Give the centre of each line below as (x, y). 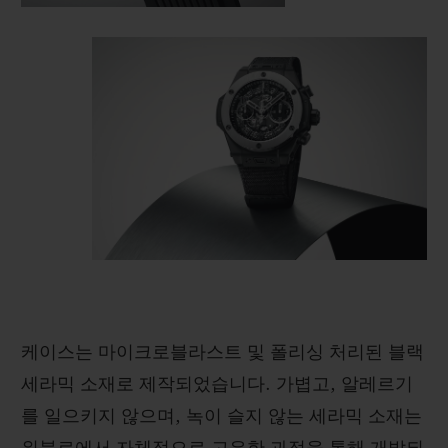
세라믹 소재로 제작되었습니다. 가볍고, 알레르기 (217, 385)
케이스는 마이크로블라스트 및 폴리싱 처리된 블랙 (222, 353)
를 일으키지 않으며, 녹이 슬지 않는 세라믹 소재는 (221, 417)
